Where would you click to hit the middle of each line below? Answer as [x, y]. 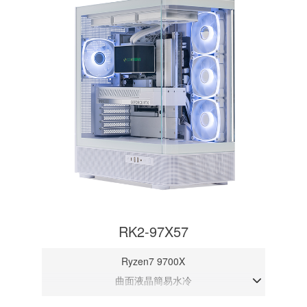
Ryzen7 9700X [153, 261]
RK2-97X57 [153, 232]
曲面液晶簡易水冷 [153, 281]
